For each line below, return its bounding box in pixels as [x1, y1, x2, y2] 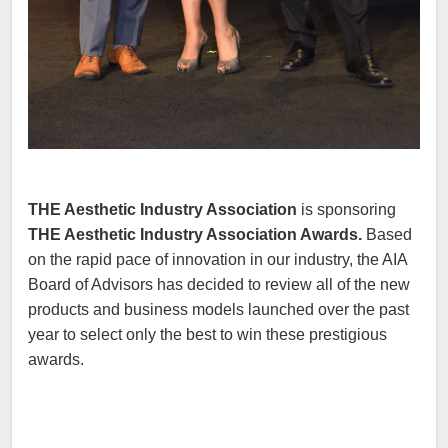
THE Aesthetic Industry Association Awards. [28, 225, 362, 243]
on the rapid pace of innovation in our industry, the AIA [28, 250, 407, 268]
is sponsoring [297, 200, 396, 218]
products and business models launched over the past [28, 300, 409, 318]
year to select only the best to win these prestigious [28, 325, 387, 343]
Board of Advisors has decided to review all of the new [28, 275, 410, 293]
